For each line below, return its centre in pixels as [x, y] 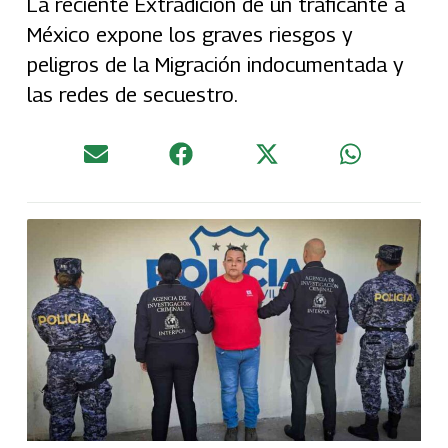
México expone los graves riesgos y [189, 34]
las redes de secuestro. [132, 94]
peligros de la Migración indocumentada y [215, 64]
